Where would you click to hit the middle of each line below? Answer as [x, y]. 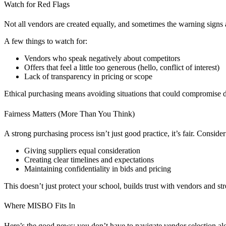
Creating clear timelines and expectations [89, 160]
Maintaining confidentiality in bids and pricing [98, 169]
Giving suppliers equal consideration [82, 151]
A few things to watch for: [46, 41]
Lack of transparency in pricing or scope [88, 77]
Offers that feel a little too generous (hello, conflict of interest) [122, 68]
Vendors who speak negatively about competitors [102, 59]
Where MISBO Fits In [40, 206]
